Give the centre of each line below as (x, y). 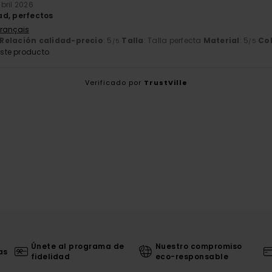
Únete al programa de (77, 246)
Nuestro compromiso (199, 246)
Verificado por (114, 82)
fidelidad (50, 257)
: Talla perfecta (173, 40)
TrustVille (165, 82)
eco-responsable (192, 257)
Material (221, 40)
